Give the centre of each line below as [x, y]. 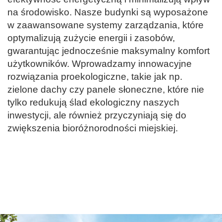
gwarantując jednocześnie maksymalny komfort [109, 51]
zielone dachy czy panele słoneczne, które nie [106, 90]
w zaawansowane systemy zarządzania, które [106, 25]
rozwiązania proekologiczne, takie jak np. [95, 77]
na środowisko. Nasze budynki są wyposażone [108, 12]
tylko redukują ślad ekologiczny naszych [93, 103]
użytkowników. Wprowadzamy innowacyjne [100, 64]
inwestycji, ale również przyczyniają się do [97, 115]
